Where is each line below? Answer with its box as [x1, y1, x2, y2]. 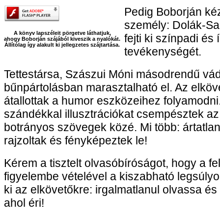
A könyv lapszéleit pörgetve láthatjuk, [14, 30, 111, 36]
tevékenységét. [124, 45, 202, 58]
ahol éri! [4, 196, 45, 209]
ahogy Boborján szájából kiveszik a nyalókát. [4, 36, 121, 42]
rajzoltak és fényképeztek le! [4, 134, 148, 147]
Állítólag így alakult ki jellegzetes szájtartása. [4, 42, 120, 48]
